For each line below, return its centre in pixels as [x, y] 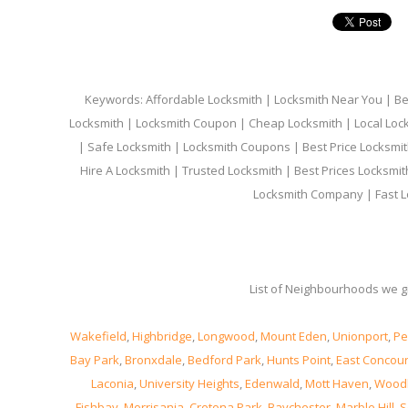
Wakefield [98, 336]
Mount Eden [294, 336]
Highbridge [162, 336]
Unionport [360, 336]
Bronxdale [153, 360]
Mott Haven [337, 383]
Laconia [112, 383]
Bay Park [94, 360]
